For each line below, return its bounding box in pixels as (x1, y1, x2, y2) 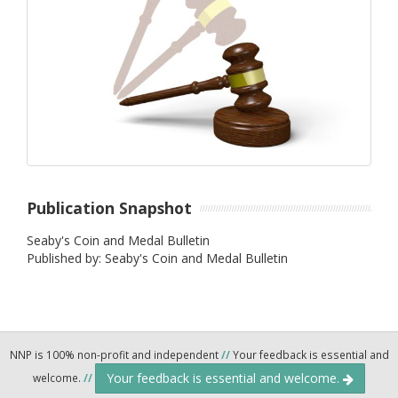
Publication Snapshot (27, 196, 192, 219)
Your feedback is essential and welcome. (107, 370, 343, 387)
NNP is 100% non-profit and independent (9, 347, 221, 362)
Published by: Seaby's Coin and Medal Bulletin (27, 250, 288, 267)
